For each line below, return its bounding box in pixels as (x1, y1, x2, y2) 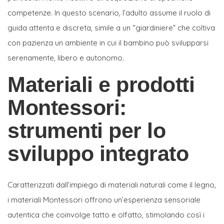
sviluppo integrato (7, 141, 188, 165)
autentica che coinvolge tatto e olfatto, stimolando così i (7, 209, 204, 219)
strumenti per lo (7, 118, 165, 142)
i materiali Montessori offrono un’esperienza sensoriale (7, 194, 200, 204)
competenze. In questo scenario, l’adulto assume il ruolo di (7, 7, 210, 17)
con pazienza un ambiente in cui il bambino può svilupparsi (7, 37, 208, 47)
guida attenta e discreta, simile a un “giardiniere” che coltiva (7, 22, 215, 32)
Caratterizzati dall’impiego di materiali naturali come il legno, (7, 179, 216, 189)
